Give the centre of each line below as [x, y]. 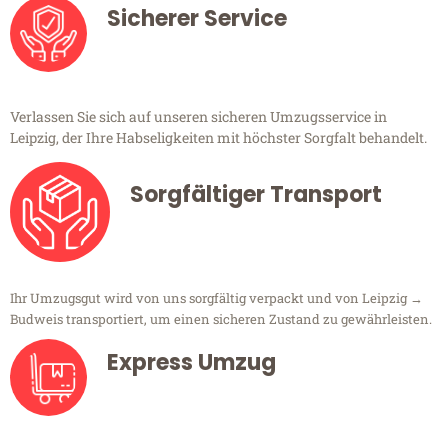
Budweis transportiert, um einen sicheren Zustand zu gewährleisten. [221, 319]
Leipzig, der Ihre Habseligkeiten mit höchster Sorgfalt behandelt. [218, 138]
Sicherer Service [197, 19]
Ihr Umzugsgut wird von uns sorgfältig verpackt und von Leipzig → [216, 298]
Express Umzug [191, 363]
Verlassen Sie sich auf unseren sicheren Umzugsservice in [198, 117]
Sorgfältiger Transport [256, 195]
